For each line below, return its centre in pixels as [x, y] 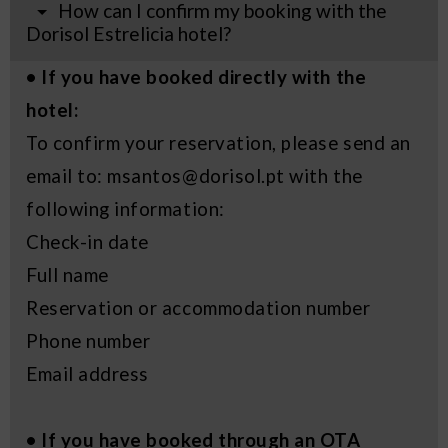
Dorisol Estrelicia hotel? [128, 34]
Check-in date [87, 242]
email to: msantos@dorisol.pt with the [194, 176]
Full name [67, 275]
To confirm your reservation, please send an [218, 143]
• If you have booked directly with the [196, 77]
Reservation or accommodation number [198, 308]
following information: [125, 209]
